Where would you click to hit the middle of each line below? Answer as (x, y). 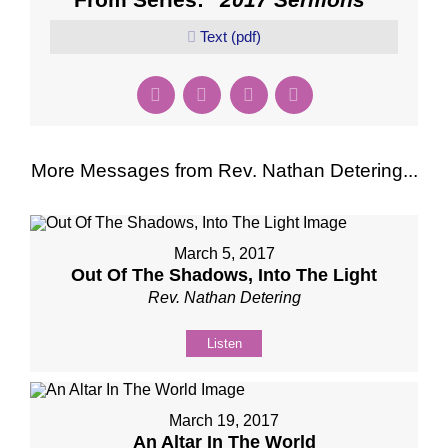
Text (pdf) (230, 36)
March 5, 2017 (224, 253)
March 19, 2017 (224, 420)
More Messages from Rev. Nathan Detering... (224, 170)
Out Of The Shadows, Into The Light (224, 275)
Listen (224, 343)
